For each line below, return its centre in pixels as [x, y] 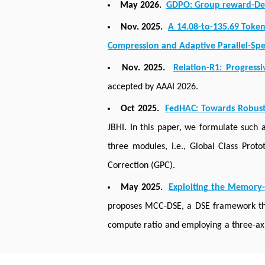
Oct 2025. [140, 109]
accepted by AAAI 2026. [153, 87]
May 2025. [141, 188]
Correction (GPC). [141, 166]
